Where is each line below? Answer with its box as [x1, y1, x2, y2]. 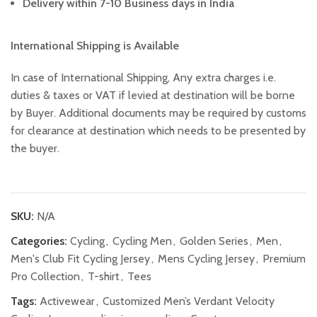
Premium [263, 252, 306, 266]
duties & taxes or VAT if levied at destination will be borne [11, 88, 295, 103]
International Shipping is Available [11, 39, 179, 53]
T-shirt [88, 270, 120, 284]
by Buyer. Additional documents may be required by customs [11, 106, 306, 120]
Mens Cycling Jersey [158, 252, 255, 266]
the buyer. [11, 142, 59, 156]
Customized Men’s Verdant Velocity [103, 294, 275, 309]
